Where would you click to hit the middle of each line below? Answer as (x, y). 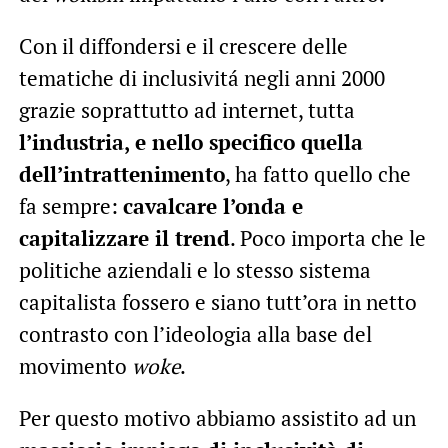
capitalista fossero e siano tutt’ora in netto (217, 301)
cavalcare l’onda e (212, 205)
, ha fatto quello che (317, 173)
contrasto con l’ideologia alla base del (195, 333)
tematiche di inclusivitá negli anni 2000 (201, 77)
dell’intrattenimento (121, 173)
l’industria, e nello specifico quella (190, 141)
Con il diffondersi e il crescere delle (183, 45)
